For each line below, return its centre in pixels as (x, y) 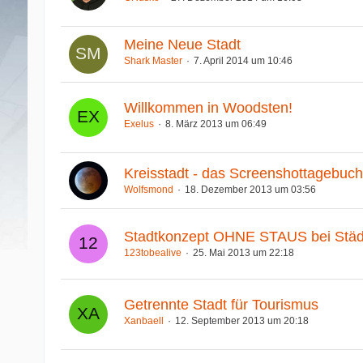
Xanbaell (143, 321)
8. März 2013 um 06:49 (216, 124)
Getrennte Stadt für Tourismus (221, 305)
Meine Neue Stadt (182, 45)
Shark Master (153, 61)
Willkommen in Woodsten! (208, 108)
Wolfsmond (148, 189)
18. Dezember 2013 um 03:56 (250, 189)
